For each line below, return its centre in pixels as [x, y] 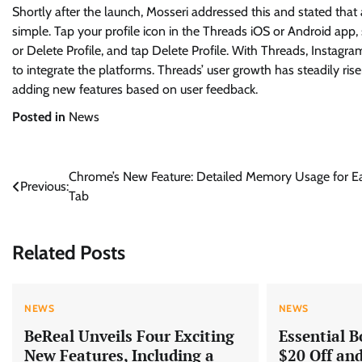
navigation [55, 210]
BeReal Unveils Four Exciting [129, 335]
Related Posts [69, 252]
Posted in [40, 117]
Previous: [44, 186]
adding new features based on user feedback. [135, 89]
